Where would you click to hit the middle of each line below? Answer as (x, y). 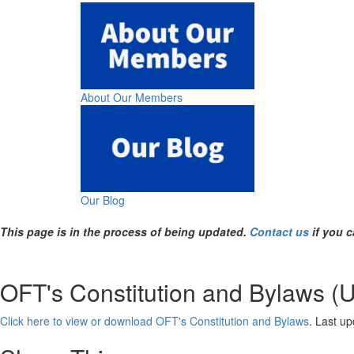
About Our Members (132, 97)
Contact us (279, 232)
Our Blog (103, 200)
